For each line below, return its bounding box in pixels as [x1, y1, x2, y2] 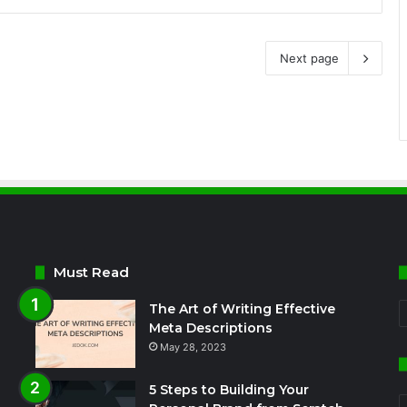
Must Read [53, 263, 129, 281]
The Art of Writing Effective [148, 301, 335, 317]
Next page [280, 50, 339, 65]
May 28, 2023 [159, 341, 226, 353]
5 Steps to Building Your [148, 382, 309, 398]
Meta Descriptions [148, 320, 273, 336]
